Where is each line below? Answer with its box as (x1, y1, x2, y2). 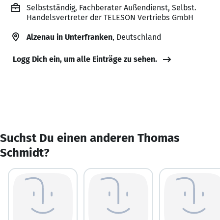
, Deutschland (112, 32, 161, 42)
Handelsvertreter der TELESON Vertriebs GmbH (27, 12, 193, 22)
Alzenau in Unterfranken (27, 32, 112, 42)
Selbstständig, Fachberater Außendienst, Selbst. (27, 2, 196, 12)
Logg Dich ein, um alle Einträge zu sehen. (13, 54, 157, 64)
